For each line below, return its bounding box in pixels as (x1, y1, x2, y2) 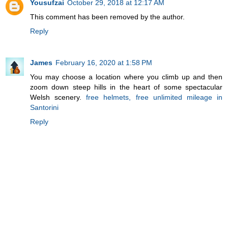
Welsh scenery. (30, 93, 87, 101)
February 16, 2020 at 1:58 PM (55, 58, 152, 67)
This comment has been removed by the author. (30, 12, 185, 21)
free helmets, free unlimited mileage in (86, 93, 223, 101)
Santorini (30, 103, 59, 111)
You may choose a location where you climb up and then (30, 72, 222, 81)
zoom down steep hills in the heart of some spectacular (30, 82, 222, 91)
